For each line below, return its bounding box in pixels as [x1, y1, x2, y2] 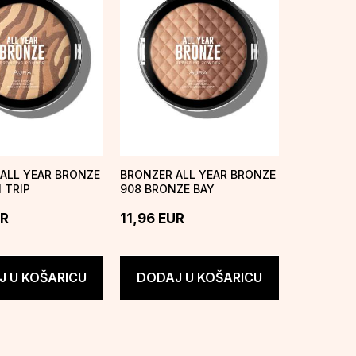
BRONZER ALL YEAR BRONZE [120, 167, 277, 181]
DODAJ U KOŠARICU [136, 269, 262, 286]
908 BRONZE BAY [120, 181, 215, 195]
